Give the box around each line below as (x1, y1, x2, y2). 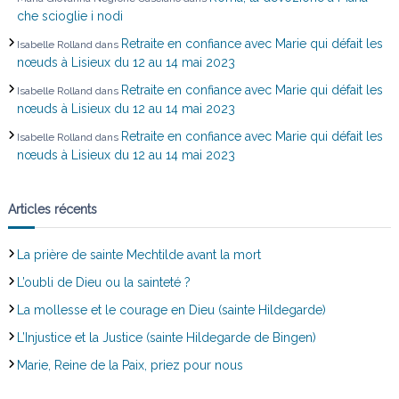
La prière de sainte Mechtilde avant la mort (16, 247, 261, 262)
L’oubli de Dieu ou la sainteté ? (16, 274, 191, 289)
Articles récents (7, 201, 97, 216)
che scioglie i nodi (16, 8, 123, 23)
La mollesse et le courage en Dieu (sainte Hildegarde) (16, 302, 326, 317)
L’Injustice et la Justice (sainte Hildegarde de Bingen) (16, 330, 316, 345)
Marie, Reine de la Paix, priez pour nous (16, 357, 243, 372)
